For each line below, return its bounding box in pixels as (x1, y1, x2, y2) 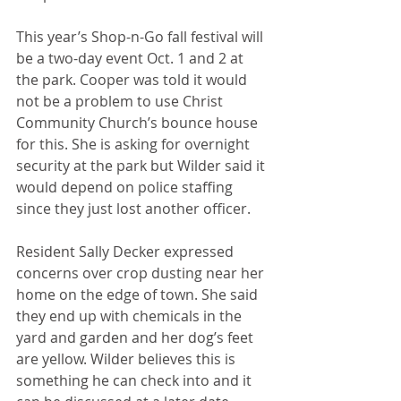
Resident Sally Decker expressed (16, 242, 237, 261)
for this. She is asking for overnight (16, 134, 253, 154)
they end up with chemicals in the (16, 306, 245, 326)
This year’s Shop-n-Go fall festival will (16, 27, 267, 47)
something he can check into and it (16, 371, 255, 390)
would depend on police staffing (16, 177, 236, 197)
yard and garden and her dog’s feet (16, 328, 257, 347)
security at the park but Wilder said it (16, 156, 269, 175)
